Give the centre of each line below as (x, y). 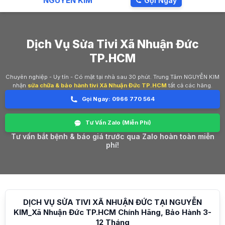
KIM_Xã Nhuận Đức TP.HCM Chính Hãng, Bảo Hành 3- (113, 212)
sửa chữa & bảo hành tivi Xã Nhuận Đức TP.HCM (97, 86)
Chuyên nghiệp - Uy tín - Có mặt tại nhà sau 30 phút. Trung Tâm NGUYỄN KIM (113, 77)
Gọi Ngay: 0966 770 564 (118, 99)
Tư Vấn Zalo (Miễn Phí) (118, 123)
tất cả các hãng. (190, 86)
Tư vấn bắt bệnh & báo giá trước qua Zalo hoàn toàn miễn (113, 137)
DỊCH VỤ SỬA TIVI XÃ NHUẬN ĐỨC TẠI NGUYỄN (113, 202)
